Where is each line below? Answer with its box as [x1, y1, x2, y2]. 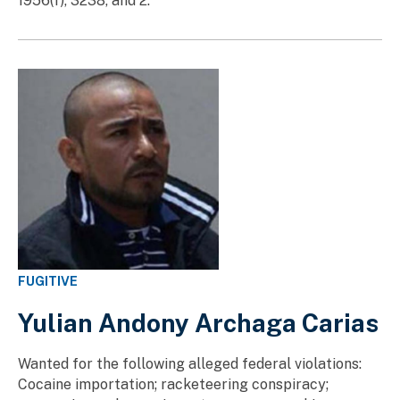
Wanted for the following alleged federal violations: [18, 354, 362, 372]
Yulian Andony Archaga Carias [18, 307, 379, 337]
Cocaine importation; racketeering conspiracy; [18, 375, 329, 393]
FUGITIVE [18, 273, 78, 288]
